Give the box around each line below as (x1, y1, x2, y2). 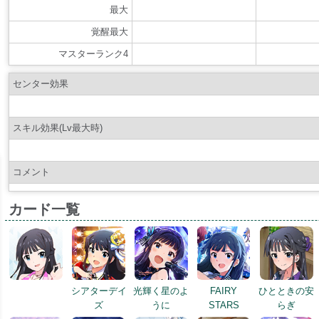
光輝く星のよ (133, 286, 189, 297)
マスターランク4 (58, 48, 129, 60)
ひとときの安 (258, 286, 315, 297)
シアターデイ (70, 286, 127, 297)
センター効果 (12, 78, 68, 90)
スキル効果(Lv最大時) (12, 122, 103, 134)
